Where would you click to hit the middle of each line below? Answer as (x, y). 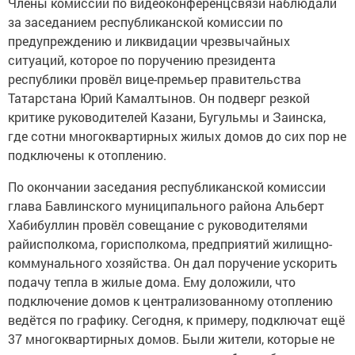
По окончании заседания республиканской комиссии (167, 187)
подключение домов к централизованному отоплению (170, 301)
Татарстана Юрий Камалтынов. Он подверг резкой (159, 98)
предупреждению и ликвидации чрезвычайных (149, 41)
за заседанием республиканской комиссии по (145, 22)
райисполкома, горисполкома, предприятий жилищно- (170, 244)
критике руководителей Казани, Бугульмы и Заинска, (167, 117)
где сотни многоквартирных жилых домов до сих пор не (177, 136)
